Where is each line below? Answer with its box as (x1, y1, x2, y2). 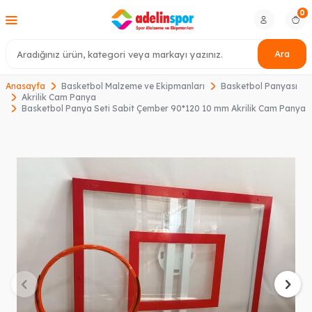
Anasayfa (6, 81, 45, 92)
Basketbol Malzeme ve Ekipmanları (61, 81, 205, 92)
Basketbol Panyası (221, 81, 297, 92)
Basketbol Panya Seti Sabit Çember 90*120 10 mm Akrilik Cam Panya (22, 103, 306, 114)
